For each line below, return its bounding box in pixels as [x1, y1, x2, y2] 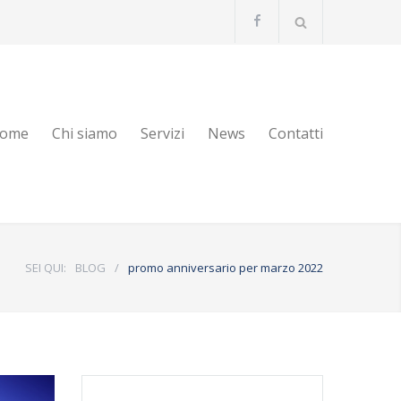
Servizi [141, 124, 184, 143]
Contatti [269, 124, 323, 143]
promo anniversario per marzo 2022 [128, 260, 323, 276]
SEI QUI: [25, 260, 66, 276]
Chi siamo [52, 124, 117, 143]
